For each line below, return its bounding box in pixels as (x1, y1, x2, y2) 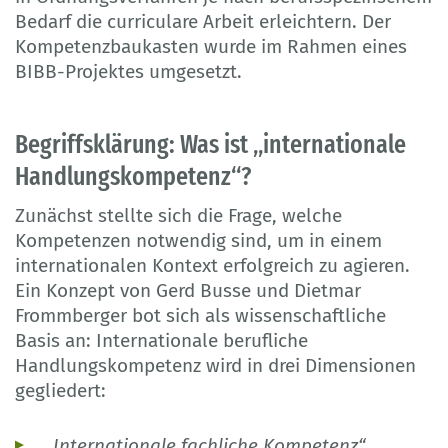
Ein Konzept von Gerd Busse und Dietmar (15, 278, 361, 302)
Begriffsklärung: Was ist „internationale (15, 128, 406, 160)
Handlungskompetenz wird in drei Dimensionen (15, 353, 416, 377)
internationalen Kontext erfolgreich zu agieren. (15, 253, 410, 277)
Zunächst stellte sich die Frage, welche (15, 203, 342, 227)
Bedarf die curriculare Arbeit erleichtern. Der (15, 9, 391, 33)
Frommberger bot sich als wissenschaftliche (15, 303, 386, 327)
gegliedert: (15, 378, 106, 402)
